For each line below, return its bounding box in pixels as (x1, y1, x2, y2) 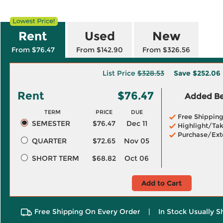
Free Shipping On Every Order (34, 207, 140, 216)
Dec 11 (126, 119, 147, 128)
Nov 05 (124, 136, 149, 145)
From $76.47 (11, 45, 55, 54)
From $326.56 (142, 45, 190, 54)
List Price (103, 69, 137, 78)
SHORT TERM (31, 154, 79, 163)
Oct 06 (124, 154, 149, 163)
